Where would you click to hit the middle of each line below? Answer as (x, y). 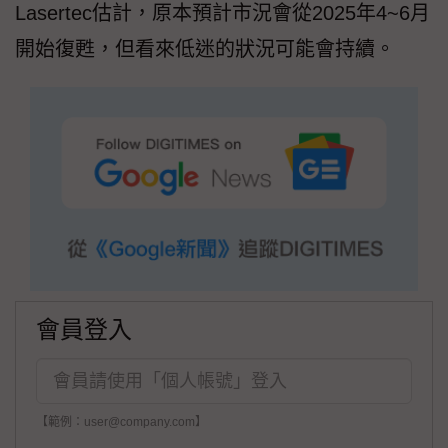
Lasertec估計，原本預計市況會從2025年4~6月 (222, 13)
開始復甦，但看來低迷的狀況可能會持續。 (205, 49)
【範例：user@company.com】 (121, 422)
